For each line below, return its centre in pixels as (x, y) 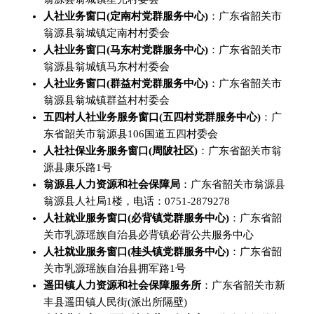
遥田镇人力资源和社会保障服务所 (122, 285)
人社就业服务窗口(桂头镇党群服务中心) (136, 252)
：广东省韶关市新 (243, 285)
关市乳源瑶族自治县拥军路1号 (115, 268)
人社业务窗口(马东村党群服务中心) (126, 50)
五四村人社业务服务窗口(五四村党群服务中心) (152, 117)
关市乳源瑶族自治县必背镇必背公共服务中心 (149, 235)
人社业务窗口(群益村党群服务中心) (126, 83)
